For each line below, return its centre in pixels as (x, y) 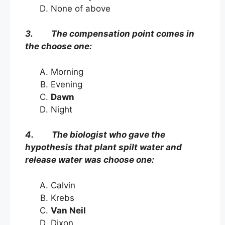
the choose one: (59, 46)
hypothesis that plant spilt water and (103, 147)
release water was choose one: (90, 160)
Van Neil (68, 210)
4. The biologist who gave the (95, 135)
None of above (81, 8)
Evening (67, 84)
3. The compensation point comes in (110, 34)
